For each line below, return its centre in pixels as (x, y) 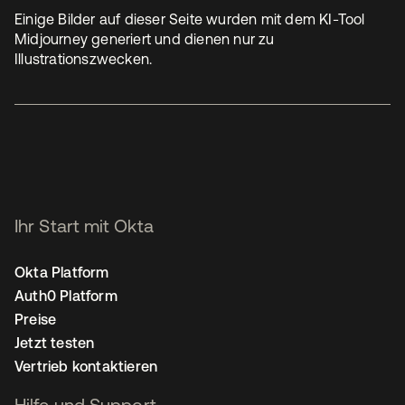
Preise (36, 319)
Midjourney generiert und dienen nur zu (145, 38)
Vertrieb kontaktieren (86, 366)
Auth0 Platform (66, 295)
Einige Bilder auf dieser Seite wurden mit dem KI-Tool (190, 19)
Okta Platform (62, 272)
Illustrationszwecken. (84, 58)
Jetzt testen (55, 342)
